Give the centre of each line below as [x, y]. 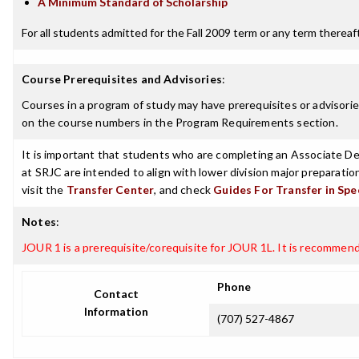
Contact [116, 294]
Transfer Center [110, 190]
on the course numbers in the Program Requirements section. [180, 122]
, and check [184, 190]
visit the [44, 190]
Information [116, 311]
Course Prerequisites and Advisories [122, 79]
